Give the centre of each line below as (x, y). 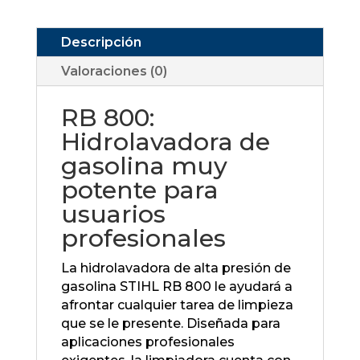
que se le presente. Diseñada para (170, 324)
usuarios (113, 215)
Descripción (101, 43)
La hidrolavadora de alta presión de (176, 268)
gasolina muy (144, 166)
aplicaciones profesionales (147, 342)
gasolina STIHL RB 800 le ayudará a (176, 287)
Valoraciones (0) (114, 72)
